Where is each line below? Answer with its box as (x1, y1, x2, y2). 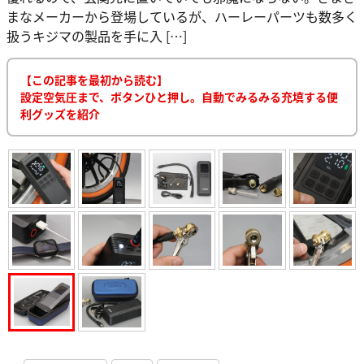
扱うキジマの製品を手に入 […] (6, 25, 187, 45)
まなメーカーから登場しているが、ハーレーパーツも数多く (6, 6, 357, 26)
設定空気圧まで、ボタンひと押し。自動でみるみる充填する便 (20, 88, 338, 105)
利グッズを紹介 (20, 105, 100, 122)
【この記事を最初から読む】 (20, 71, 168, 88)
